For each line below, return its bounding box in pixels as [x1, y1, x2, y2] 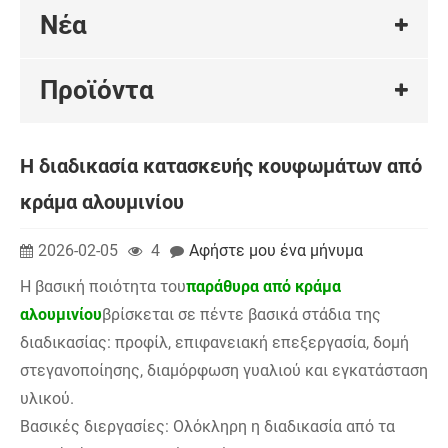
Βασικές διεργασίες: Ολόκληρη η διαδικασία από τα [20, 417, 395, 437]
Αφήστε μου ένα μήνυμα [189, 240, 363, 260]
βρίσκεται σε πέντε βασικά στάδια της [102, 305, 381, 325]
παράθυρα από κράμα [186, 277, 341, 297]
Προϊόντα [40, 75, 154, 106]
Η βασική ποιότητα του [20, 277, 186, 297]
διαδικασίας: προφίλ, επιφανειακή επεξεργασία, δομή [20, 333, 409, 353]
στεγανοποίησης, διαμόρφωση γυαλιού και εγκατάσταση [20, 361, 428, 381]
